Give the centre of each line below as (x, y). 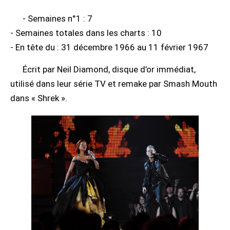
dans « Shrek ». (39, 98)
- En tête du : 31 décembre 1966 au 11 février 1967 (109, 47)
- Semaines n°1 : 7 (57, 18)
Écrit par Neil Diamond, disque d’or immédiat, (109, 69)
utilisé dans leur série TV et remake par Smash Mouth (114, 83)
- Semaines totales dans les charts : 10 (86, 33)
